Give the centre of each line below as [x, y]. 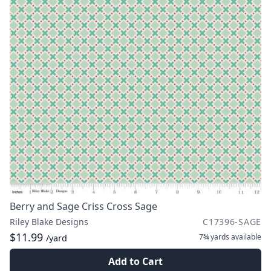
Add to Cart [135, 261]
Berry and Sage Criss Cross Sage [83, 206]
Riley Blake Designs [49, 222]
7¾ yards [214, 237]
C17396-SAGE [232, 222]
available [245, 237]
